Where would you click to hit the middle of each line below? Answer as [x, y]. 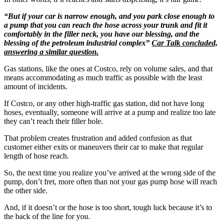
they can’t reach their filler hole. [54, 121]
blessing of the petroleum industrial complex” [78, 43]
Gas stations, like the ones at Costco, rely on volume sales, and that [108, 68]
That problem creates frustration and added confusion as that [98, 138]
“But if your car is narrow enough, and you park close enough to [109, 16]
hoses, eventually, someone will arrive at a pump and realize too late [110, 112]
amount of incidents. [36, 86]
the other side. [26, 190]
